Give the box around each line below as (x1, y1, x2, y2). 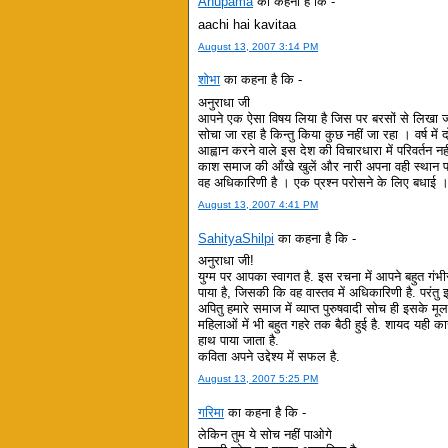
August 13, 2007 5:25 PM (198, 373, 319, 385)
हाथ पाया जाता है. (198, 333, 280, 349)
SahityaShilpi (198, 230, 275, 246)
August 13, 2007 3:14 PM (198, 40, 319, 52)
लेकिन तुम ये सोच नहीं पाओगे (198, 427, 333, 443)
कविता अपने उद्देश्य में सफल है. (198, 349, 341, 365)
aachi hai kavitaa (198, 16, 297, 32)
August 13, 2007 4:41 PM (198, 198, 319, 210)
